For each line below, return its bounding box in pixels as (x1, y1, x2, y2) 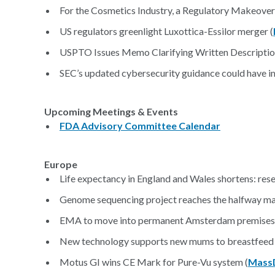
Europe (44, 158, 77, 170)
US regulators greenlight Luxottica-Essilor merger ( (60, 25, 273, 37)
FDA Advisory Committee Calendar (60, 120, 220, 131)
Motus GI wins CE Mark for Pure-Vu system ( (60, 256, 248, 268)
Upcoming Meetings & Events (44, 106, 178, 117)
